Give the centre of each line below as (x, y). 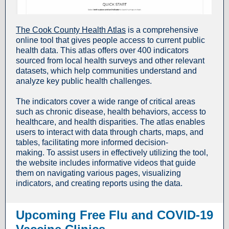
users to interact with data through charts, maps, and (110, 132)
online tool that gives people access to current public (110, 40)
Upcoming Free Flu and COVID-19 (114, 215)
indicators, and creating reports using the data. (100, 183)
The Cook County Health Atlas (71, 30)
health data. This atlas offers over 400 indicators (102, 50)
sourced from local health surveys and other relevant (110, 61)
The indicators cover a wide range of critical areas (106, 101)
